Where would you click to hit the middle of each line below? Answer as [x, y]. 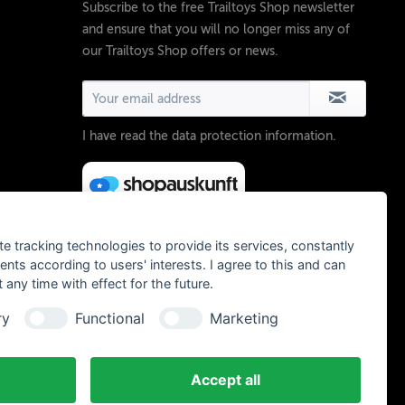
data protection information [252, 136]
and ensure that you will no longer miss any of [216, 29]
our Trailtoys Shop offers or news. [180, 51]
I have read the [127, 136]
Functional [110, 318]
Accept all [226, 379]
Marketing [244, 318]
